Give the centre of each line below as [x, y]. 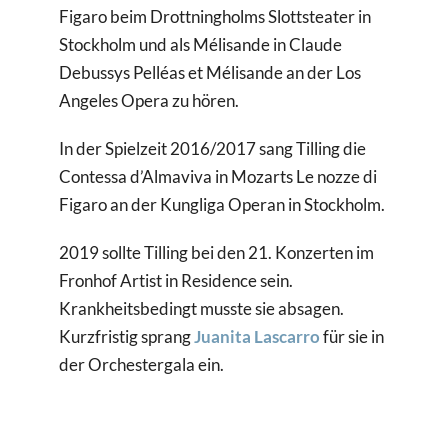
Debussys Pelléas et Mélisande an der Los [210, 73]
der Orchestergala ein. [142, 365]
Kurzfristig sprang [127, 337]
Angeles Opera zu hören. [149, 101]
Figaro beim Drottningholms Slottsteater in [215, 17]
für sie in [352, 337]
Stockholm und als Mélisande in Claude [201, 45]
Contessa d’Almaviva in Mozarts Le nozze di [218, 177]
